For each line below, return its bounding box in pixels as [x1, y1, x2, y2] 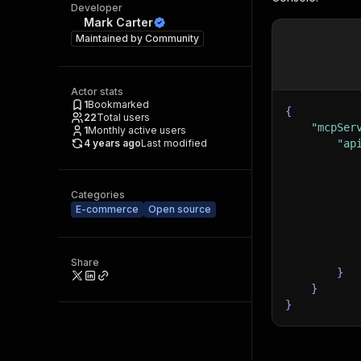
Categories [71, 189, 125, 201]
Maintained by [76, 32, 145, 44]
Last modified [141, 137, 207, 149]
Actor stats [71, 85, 123, 98]
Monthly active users [88, 124, 186, 136]
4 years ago [84, 137, 141, 149]
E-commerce [76, 203, 139, 215]
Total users [97, 111, 150, 123]
